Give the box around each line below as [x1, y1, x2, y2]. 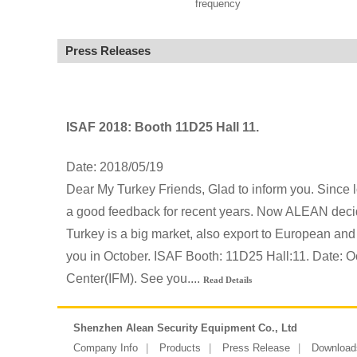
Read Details [202, 274, 252, 284]
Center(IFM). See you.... [65, 271, 203, 285]
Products [159, 342, 201, 354]
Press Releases [65, 44, 151, 57]
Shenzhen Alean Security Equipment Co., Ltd [73, 322, 297, 334]
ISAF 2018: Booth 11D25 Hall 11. [65, 120, 259, 135]
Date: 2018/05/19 [65, 159, 163, 174]
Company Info [73, 342, 138, 354]
